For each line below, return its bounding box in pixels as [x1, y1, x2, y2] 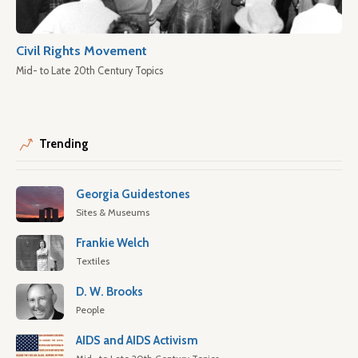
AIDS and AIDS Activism [76, 333, 198, 348]
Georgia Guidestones [76, 187, 190, 201]
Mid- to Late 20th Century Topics [16, 65, 163, 77]
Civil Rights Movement [16, 42, 147, 58]
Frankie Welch [76, 236, 149, 250]
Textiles [76, 255, 109, 267]
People [76, 304, 105, 316]
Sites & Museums [76, 206, 149, 218]
